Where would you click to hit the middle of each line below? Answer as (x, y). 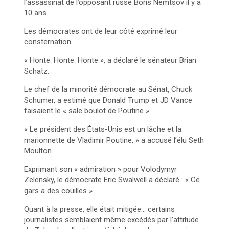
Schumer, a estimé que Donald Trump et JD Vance (108, 100)
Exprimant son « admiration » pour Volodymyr (100, 169)
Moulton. (39, 151)
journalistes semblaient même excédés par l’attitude (111, 220)
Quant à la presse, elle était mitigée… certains (99, 209)
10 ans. (36, 13)
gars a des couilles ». (59, 191)
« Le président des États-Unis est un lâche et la (103, 129)
